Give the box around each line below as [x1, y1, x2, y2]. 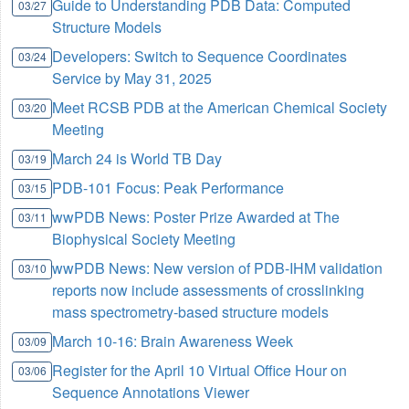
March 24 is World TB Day [52, 148, 223, 169]
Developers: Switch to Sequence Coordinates [52, 46, 348, 67]
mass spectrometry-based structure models [52, 301, 330, 322]
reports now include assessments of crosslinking [52, 279, 365, 300]
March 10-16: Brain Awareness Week [52, 330, 294, 351]
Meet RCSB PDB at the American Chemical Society [52, 97, 388, 118]
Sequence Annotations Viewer [52, 382, 250, 403]
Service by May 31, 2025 [52, 68, 213, 89]
